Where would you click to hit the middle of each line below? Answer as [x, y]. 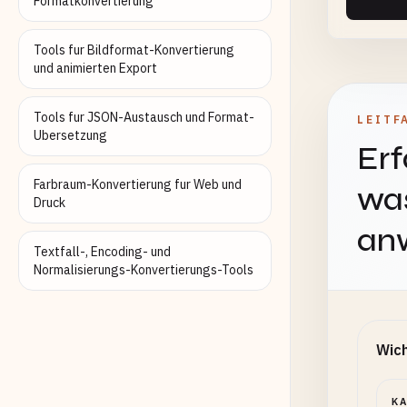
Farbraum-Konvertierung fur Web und [138, 184]
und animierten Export [95, 68]
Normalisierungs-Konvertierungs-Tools [144, 270]
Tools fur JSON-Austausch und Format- [144, 117]
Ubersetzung [70, 135]
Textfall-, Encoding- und [102, 252]
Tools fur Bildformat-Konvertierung [134, 50]
